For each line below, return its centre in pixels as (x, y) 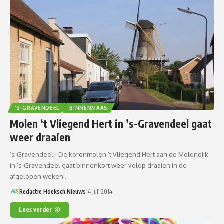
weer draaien (40, 137)
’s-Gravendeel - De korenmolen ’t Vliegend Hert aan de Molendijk (109, 155)
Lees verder (35, 210)
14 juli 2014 (99, 192)
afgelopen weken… (39, 177)
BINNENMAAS (89, 108)
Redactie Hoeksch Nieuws (52, 192)
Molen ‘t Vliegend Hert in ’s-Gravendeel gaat (111, 124)
